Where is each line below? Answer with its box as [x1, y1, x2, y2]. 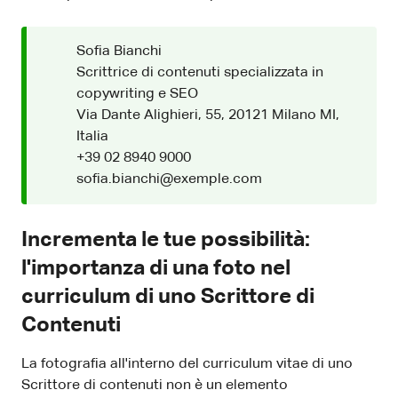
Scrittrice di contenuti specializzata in [76, 66, 323, 81]
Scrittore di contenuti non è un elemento [21, 378, 288, 394]
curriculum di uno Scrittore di [21, 286, 314, 308]
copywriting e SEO [76, 87, 198, 102]
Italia [76, 130, 108, 145]
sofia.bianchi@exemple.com [76, 172, 262, 187]
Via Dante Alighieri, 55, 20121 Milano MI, [76, 108, 339, 123]
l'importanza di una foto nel [21, 258, 291, 280]
